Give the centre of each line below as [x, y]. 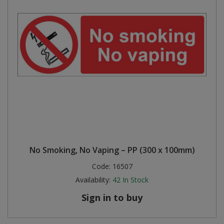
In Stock [135, 180]
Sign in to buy [112, 197]
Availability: [93, 180]
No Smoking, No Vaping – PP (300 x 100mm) [112, 150]
